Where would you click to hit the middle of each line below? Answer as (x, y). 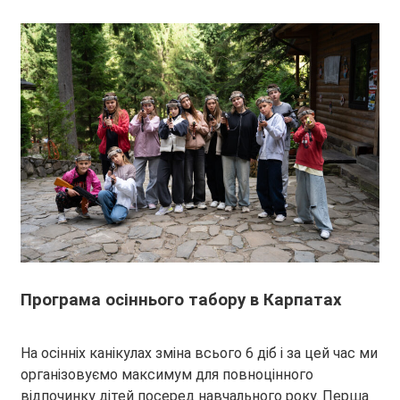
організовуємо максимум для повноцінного (167, 375)
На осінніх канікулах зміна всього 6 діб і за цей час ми (199, 354)
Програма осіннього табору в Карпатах (181, 300)
